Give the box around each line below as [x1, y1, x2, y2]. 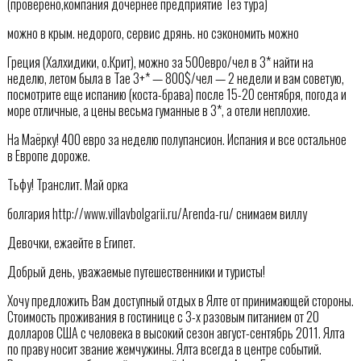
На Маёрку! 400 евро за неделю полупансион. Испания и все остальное [6, 129, 346, 149]
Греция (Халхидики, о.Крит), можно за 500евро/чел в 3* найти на [6, 52, 313, 72]
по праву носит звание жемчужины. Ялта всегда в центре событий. [6, 338, 322, 359]
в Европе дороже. [6, 145, 90, 165]
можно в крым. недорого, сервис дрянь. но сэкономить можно [6, 23, 299, 43]
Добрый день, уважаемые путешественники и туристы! [6, 261, 265, 281]
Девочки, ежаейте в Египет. [6, 232, 135, 252]
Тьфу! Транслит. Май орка [6, 174, 128, 194]
